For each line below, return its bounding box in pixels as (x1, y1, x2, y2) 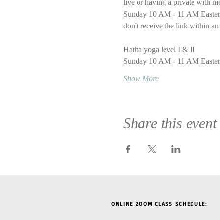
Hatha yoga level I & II (123, 45, 195, 54)
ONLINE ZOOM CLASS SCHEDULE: (111, 200, 207, 207)
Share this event (123, 114, 217, 131)
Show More (123, 74, 159, 82)
